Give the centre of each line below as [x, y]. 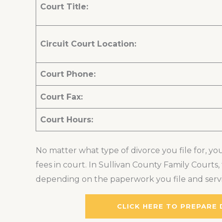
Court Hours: [67, 120]
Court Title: [64, 7]
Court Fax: [61, 97]
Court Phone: [68, 74]
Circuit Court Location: [88, 44]
